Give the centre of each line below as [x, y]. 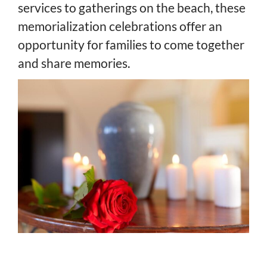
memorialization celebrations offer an [120, 26]
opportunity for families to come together [131, 44]
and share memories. [74, 63]
